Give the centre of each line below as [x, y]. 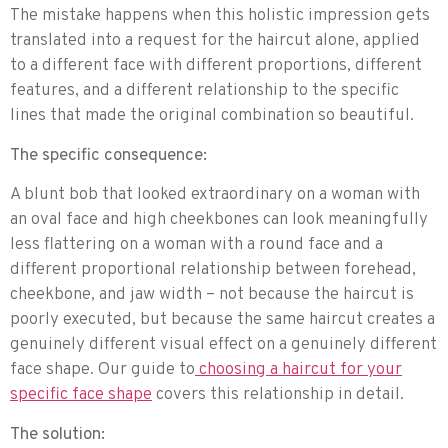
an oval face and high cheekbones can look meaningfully [219, 220]
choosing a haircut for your [298, 370]
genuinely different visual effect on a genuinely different [223, 345]
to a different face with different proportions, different [216, 66]
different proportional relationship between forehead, [213, 270]
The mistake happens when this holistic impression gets [220, 16]
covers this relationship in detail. [278, 395]
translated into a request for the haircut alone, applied [215, 41]
